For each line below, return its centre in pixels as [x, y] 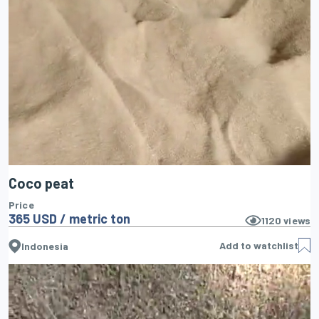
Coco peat [41, 183]
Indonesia [45, 246]
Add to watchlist [259, 245]
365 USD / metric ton [69, 219]
